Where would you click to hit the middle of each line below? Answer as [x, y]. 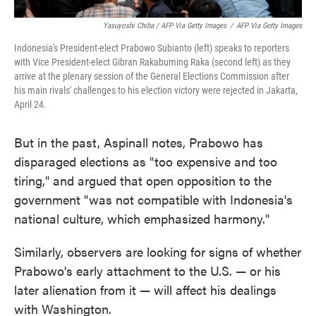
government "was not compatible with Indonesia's [153, 199]
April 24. [30, 104]
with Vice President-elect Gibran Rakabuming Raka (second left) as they [152, 62]
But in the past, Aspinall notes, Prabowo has [139, 142]
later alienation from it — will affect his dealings [145, 290]
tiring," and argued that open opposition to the [143, 180]
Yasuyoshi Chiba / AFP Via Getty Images [165, 26]
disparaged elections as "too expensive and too [146, 161]
